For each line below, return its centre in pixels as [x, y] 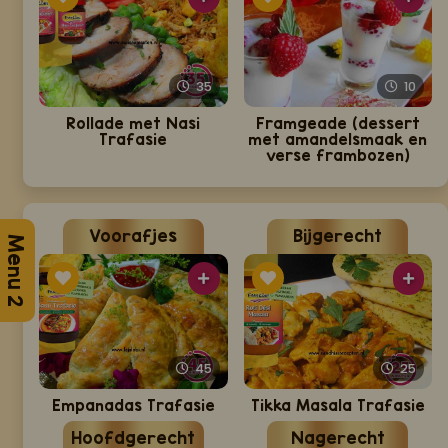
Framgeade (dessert [337, 123]
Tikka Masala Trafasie [337, 405]
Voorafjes [133, 236]
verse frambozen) [337, 155]
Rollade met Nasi [133, 123]
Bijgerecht [338, 236]
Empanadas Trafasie [133, 405]
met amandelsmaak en [338, 139]
